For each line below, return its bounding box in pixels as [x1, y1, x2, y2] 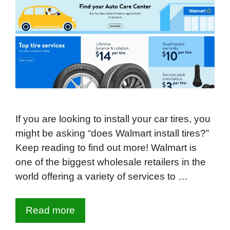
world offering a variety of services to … [15, 170, 188, 182]
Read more [26, 205, 75, 216]
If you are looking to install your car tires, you [15, 113, 210, 124]
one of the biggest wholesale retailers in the [15, 156, 206, 167]
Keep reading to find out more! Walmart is [15, 142, 197, 153]
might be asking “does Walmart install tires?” [15, 127, 209, 139]
